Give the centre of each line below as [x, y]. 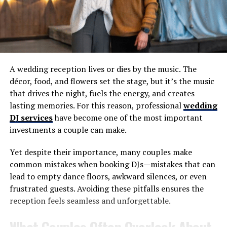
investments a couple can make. [68, 130]
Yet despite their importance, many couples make [101, 152]
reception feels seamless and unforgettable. [90, 201]
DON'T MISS [26, 20]
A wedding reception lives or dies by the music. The [103, 69]
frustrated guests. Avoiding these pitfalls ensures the [106, 189]
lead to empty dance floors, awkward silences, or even [108, 177]
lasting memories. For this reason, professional [96, 106]
